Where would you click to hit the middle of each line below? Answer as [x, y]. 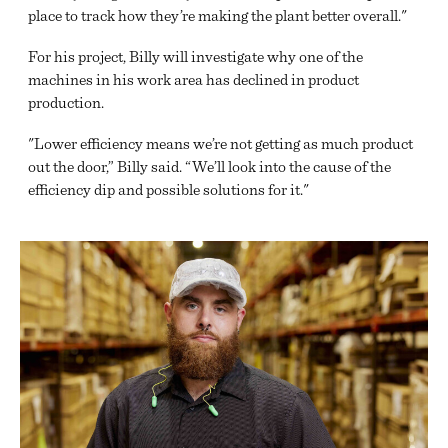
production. [66, 103]
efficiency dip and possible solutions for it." [169, 190]
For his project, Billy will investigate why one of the [196, 57]
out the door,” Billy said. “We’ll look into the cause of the [210, 167]
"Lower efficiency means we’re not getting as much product [221, 144]
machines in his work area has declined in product [194, 80]
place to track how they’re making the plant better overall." [218, 16]
